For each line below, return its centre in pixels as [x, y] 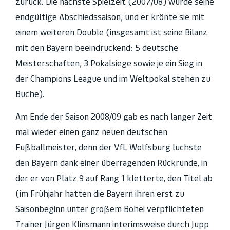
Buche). [30, 94]
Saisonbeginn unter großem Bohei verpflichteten [110, 209]
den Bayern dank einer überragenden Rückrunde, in [111, 163]
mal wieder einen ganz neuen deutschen [91, 132]
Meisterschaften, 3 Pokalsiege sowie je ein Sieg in [109, 63]
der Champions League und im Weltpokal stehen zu [113, 78]
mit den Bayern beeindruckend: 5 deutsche [97, 47]
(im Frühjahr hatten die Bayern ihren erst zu [100, 194]
